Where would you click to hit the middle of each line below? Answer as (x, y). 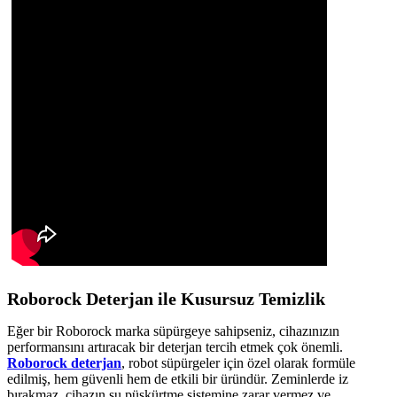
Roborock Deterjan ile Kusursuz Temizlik (166, 298)
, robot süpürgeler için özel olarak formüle (238, 363)
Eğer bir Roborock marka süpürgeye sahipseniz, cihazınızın (173, 331)
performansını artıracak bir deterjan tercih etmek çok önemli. (175, 347)
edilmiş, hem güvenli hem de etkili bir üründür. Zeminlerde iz (178, 379)
